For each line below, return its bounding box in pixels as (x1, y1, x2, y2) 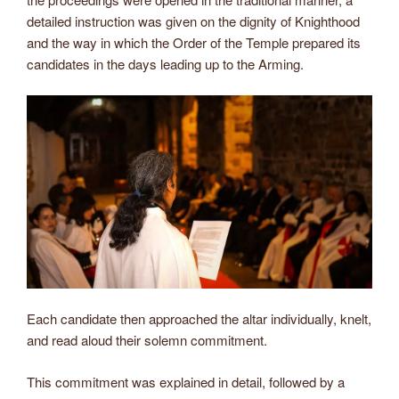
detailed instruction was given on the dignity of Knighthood (27, 12, 360, 31)
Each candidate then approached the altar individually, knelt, (27, 309, 371, 329)
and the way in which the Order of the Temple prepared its (27, 33, 361, 53)
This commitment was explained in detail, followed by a (27, 371, 345, 391)
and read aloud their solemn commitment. (27, 330, 267, 350)
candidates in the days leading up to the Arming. (27, 54, 304, 74)
